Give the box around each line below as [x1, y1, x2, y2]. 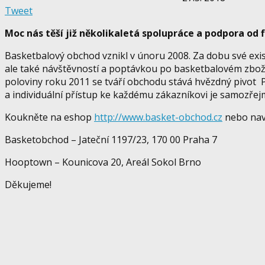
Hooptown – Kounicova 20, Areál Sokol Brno [5, 156, 201, 169]
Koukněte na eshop [5, 111, 94, 124]
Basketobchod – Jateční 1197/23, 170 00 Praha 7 [5, 133, 217, 147]
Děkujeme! [5, 178, 51, 192]
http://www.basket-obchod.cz [94, 111, 222, 124]
